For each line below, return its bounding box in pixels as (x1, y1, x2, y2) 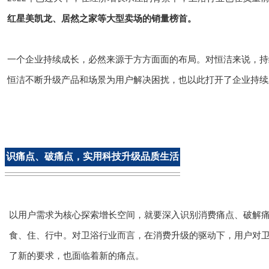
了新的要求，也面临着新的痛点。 (9, 251, 144, 261)
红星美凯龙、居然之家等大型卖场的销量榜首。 (7, 14, 196, 24)
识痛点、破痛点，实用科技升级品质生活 (6, 151, 179, 162)
